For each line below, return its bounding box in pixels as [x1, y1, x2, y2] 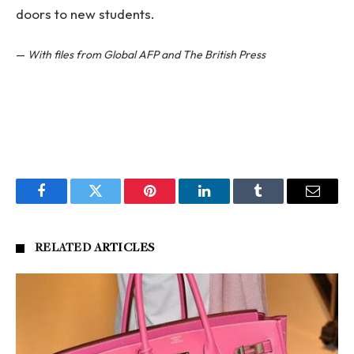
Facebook [40, 195, 96, 210]
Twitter [94, 195, 136, 210]
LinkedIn [202, 195, 255, 210]
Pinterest [149, 195, 199, 210]
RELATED [35, 242, 94, 255]
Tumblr [257, 195, 299, 210]
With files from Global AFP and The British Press [28, 47, 265, 62]
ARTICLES [93, 242, 155, 255]
